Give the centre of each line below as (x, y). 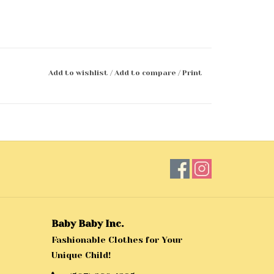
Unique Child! (81, 255)
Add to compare (146, 73)
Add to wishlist (79, 73)
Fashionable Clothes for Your (117, 240)
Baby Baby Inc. (87, 224)
